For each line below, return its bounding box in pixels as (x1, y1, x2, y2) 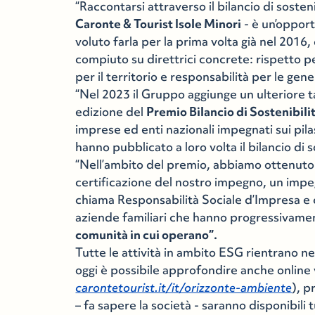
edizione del (75, 104, 147, 120)
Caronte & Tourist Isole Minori (75, 16, 242, 32)
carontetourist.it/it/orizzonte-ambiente (75, 280, 292, 295)
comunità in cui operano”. (75, 227, 218, 243)
